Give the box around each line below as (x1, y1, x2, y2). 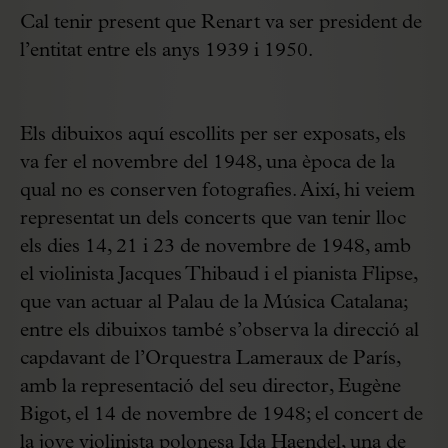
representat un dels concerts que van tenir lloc (20, 208, 406, 229)
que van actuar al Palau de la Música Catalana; (20, 292, 407, 313)
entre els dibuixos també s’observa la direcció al (20, 320, 419, 341)
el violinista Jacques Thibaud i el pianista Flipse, (20, 264, 417, 285)
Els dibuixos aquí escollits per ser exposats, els (20, 124, 406, 145)
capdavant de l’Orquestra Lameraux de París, (20, 348, 400, 369)
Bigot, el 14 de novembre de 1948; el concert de (20, 404, 423, 425)
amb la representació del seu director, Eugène (20, 376, 401, 397)
